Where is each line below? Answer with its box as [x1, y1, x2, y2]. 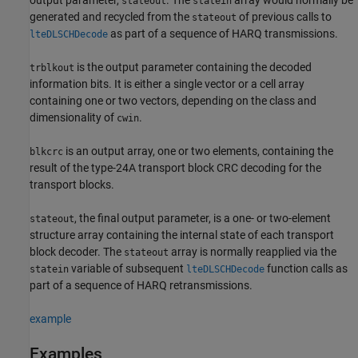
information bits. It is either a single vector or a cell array [30, 77, 304, 90]
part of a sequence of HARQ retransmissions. [30, 278, 253, 292]
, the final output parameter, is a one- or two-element [74, 211, 331, 225]
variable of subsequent [69, 261, 186, 275]
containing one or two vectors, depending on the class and [30, 93, 316, 107]
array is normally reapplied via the [169, 245, 336, 258]
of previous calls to [237, 10, 332, 23]
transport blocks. [30, 177, 114, 191]
